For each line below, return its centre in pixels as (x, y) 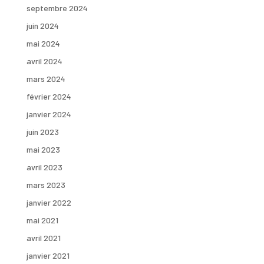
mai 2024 (43, 43)
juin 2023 (42, 132)
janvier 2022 (49, 202)
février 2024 (49, 96)
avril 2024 (44, 61)
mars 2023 (46, 185)
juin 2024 (42, 26)
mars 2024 (46, 79)
